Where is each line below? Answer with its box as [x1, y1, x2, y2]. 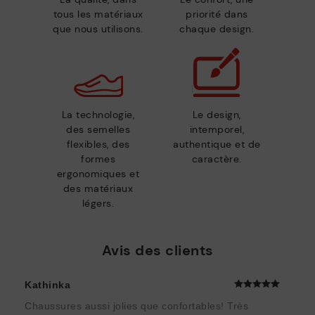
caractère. [191, 153, 242, 166]
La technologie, [61, 108, 135, 122]
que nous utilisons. [53, 22, 143, 36]
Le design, [192, 108, 241, 122]
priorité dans [186, 8, 248, 21]
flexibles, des [66, 138, 130, 151]
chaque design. [179, 22, 255, 36]
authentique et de [173, 138, 261, 151]
